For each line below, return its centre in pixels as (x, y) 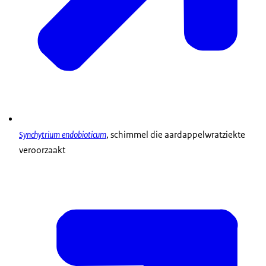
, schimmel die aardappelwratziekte (176, 135)
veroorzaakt (42, 150)
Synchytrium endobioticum (63, 135)
